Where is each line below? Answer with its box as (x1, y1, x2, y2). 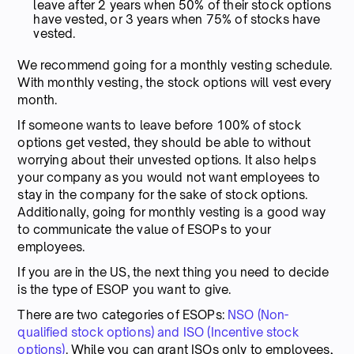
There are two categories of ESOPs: (17, 307, 224, 322)
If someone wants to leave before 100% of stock (17, 117, 301, 133)
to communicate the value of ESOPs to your (17, 221, 271, 237)
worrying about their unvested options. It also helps (17, 152, 316, 168)
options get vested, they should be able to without (17, 134, 311, 150)
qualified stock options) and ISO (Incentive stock (17, 324, 299, 340)
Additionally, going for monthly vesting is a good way (17, 204, 326, 220)
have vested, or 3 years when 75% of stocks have (33, 11, 321, 27)
